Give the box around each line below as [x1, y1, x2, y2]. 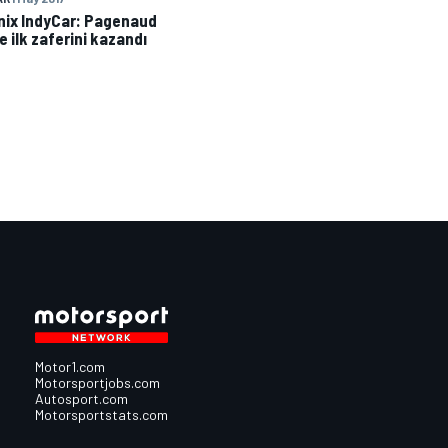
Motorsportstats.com [34, 405, 168, 423]
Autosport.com [34, 389, 128, 407]
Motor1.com [34, 357, 105, 375]
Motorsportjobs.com [34, 373, 160, 391]
